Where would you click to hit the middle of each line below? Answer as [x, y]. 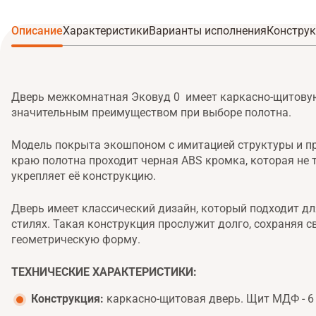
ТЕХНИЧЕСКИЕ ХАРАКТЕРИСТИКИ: [105, 272]
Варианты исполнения [208, 30]
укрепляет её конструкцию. [84, 176]
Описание [37, 30]
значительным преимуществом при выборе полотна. [151, 112]
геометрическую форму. [76, 239]
